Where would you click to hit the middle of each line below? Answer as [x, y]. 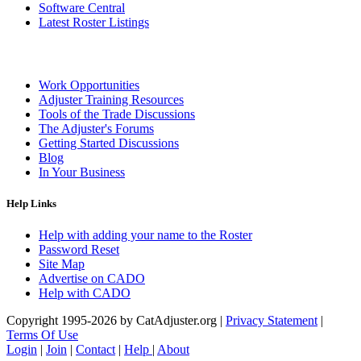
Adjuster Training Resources [111, 99]
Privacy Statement [272, 321]
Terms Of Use [42, 335]
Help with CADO [85, 293]
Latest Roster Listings [94, 22]
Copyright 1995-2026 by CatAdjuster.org [113, 321]
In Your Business [82, 172]
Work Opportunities [89, 85]
